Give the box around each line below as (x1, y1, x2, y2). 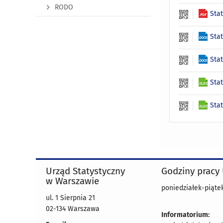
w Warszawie (46, 175, 99, 187)
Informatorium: (161, 211, 210, 220)
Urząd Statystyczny (46, 165, 125, 177)
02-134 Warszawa (46, 205, 100, 214)
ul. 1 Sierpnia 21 (46, 194, 95, 203)
